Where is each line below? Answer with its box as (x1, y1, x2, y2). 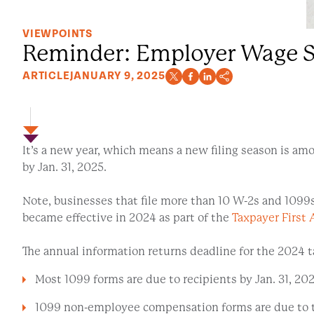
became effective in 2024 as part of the (22, 210, 232, 224)
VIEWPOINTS (22, 27, 93, 41)
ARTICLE (22, 69, 70, 83)
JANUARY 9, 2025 (69, 69, 165, 83)
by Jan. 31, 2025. (22, 160, 109, 174)
